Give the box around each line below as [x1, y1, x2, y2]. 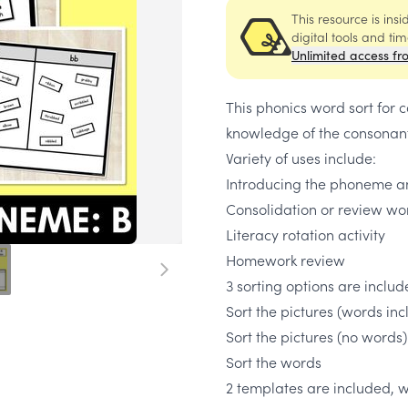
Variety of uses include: [226, 148, 376, 168]
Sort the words [226, 352, 321, 372]
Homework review [226, 250, 345, 270]
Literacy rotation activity [226, 224, 385, 244]
